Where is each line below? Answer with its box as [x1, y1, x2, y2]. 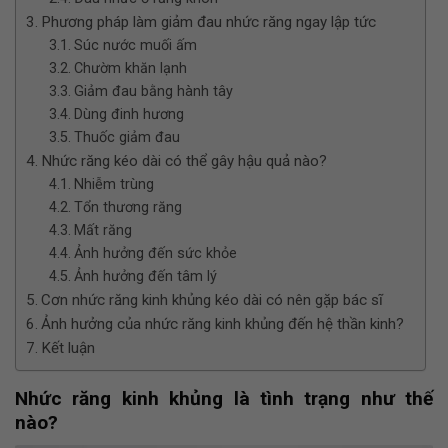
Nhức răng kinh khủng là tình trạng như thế [15, 387, 433, 411]
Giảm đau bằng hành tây [73, 83, 233, 101]
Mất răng [73, 222, 132, 240]
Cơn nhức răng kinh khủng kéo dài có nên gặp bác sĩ [41, 291, 384, 310]
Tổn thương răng [73, 199, 182, 217]
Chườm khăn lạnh [73, 60, 187, 78]
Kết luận [41, 339, 96, 358]
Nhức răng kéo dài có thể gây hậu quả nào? [41, 152, 328, 171]
